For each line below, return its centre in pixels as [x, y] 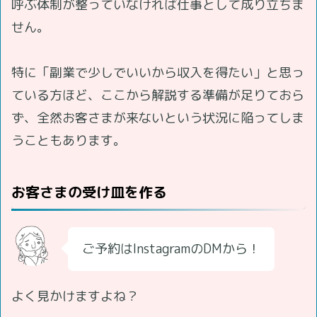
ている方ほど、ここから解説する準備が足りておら [158, 95]
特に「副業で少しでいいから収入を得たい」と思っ [158, 72]
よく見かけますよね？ [75, 296]
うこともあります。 [69, 140]
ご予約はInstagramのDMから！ [171, 248]
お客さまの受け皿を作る [89, 191]
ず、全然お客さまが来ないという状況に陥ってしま [158, 117]
